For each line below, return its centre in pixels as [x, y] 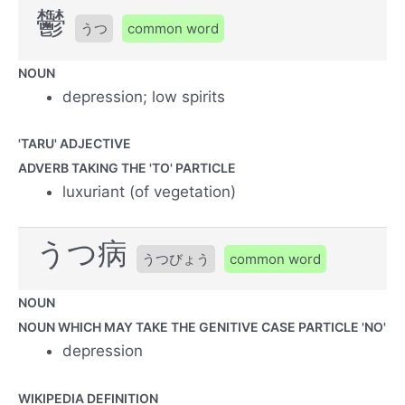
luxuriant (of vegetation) [150, 192]
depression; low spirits [144, 96]
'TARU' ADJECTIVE [75, 144]
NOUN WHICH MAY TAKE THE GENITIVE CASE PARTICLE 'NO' [202, 327]
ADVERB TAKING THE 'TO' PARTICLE [127, 168]
